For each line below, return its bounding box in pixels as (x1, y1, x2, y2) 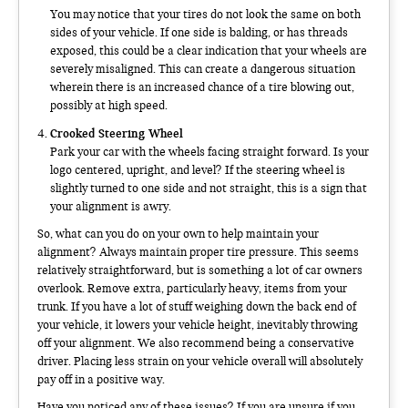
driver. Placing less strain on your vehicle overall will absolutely (37, 353, 362, 369)
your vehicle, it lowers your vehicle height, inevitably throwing (37, 317, 358, 332)
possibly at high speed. (50, 97, 168, 113)
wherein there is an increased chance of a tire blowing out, (50, 79, 354, 95)
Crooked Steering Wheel (50, 125, 183, 140)
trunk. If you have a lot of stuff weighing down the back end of (37, 299, 356, 314)
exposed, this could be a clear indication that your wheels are (50, 43, 367, 58)
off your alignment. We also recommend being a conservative (37, 335, 354, 351)
